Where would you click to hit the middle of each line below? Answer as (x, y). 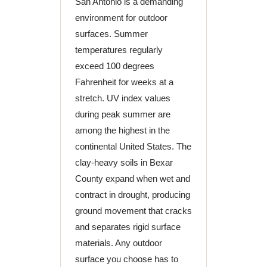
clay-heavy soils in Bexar (124, 162)
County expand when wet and (132, 178)
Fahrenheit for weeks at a (124, 82)
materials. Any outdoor (118, 243)
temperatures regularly (119, 50)
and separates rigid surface (128, 227)
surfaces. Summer (111, 34)
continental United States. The (133, 146)
